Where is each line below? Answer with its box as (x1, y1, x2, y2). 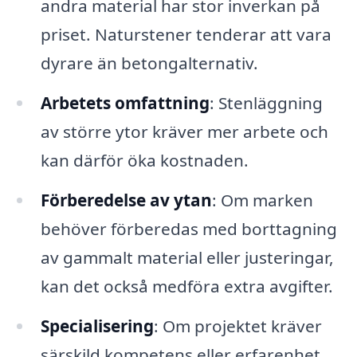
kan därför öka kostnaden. (40, 149, 249, 172)
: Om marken (211, 188, 313, 211)
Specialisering (40, 314, 154, 337)
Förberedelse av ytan (40, 188, 212, 211)
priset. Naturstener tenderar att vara (40, 23, 331, 46)
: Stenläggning (209, 92, 323, 115)
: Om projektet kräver (153, 314, 322, 337)
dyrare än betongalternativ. (40, 52, 258, 75)
